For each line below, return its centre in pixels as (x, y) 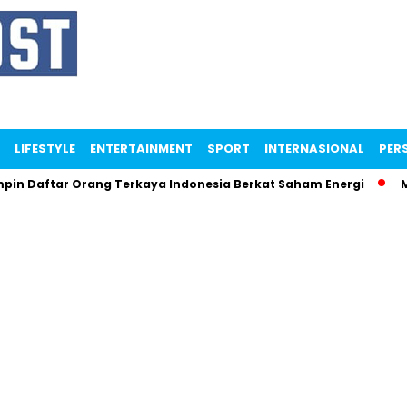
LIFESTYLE (45, 149)
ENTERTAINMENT (141, 149)
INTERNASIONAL (314, 149)
